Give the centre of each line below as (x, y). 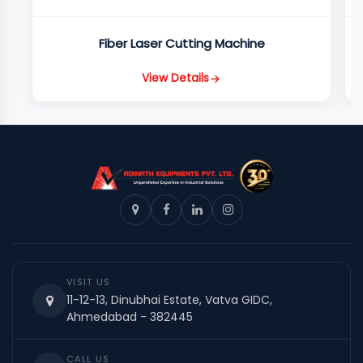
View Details (175, 78)
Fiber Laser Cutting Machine (181, 43)
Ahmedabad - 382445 (130, 316)
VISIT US (89, 282)
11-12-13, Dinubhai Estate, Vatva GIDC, (169, 299)
